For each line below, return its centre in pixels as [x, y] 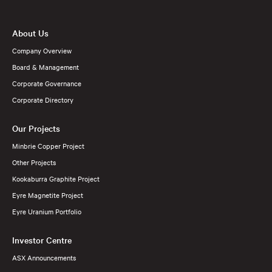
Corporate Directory [43, 99]
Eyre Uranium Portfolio [47, 211]
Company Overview [42, 50]
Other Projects [34, 162]
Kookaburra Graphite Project [56, 178]
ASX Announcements [44, 257]
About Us [30, 32]
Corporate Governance [47, 83]
